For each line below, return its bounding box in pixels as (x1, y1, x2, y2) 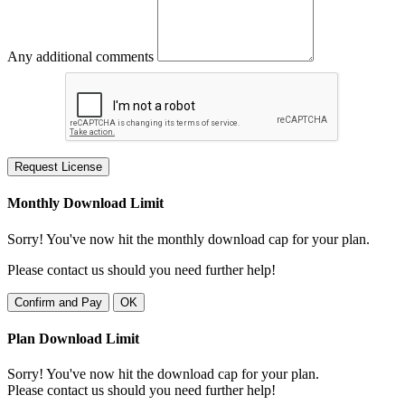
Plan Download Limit (7, 330, 139, 346)
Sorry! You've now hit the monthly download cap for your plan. (7, 231, 370, 247)
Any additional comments (7, 48, 154, 64)
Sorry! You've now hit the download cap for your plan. (7, 366, 319, 382)
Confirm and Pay (14, 295, 102, 309)
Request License (14, 159, 102, 174)
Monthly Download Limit (7, 195, 164, 212)
